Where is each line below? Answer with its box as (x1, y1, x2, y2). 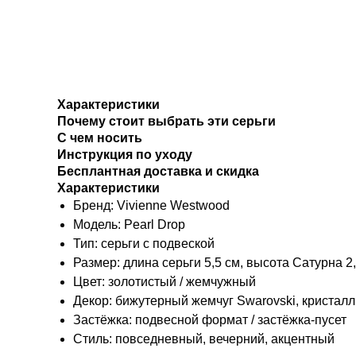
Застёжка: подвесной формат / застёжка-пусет (73, 313, 346, 327)
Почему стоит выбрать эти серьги (57, 114, 276, 129)
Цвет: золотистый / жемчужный (73, 275, 256, 289)
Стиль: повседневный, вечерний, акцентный (73, 332, 335, 346)
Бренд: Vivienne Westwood (73, 199, 230, 213)
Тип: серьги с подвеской (73, 237, 215, 251)
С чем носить (57, 131, 142, 145)
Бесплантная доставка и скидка (57, 164, 259, 179)
